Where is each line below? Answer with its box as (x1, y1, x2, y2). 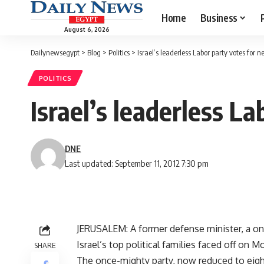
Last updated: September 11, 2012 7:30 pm (65, 158, 209, 169)
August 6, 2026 (64, 25, 110, 33)
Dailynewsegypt (31, 48, 80, 57)
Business (200, 11, 237, 24)
